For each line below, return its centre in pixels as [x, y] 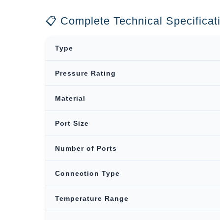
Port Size [72, 123]
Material [70, 98]
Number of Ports [86, 148]
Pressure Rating [85, 73]
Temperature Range [92, 198]
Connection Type [87, 173]
